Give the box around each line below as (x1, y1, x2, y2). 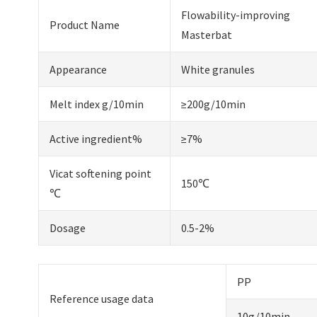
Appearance (50, 62, 108, 76)
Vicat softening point (50, 166, 152, 180)
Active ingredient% (50, 131, 143, 146)
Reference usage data (50, 291, 154, 306)
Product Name (50, 17, 120, 32)
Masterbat (181, 27, 233, 42)
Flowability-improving (181, 7, 291, 22)
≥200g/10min (181, 96, 246, 111)
